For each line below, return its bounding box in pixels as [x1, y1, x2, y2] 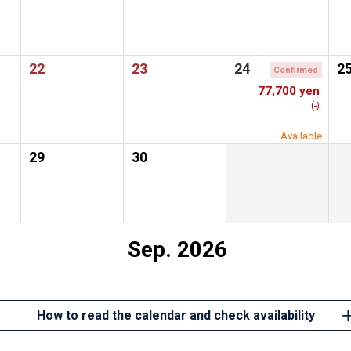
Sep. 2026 [128, 237, 227, 263]
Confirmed [273, 65, 318, 76]
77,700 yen [258, 84, 320, 99]
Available [280, 130, 322, 143]
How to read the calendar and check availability [36, 308, 315, 324]
